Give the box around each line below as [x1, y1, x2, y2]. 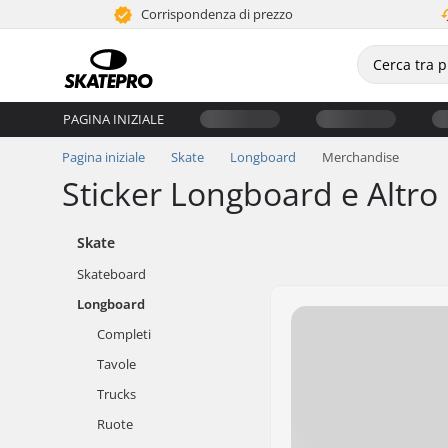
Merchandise [322, 148, 399, 166]
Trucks [97, 385, 136, 403]
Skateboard [77, 265, 146, 283]
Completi [97, 325, 151, 343]
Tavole [97, 355, 136, 373]
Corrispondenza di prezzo [138, 5, 294, 23]
